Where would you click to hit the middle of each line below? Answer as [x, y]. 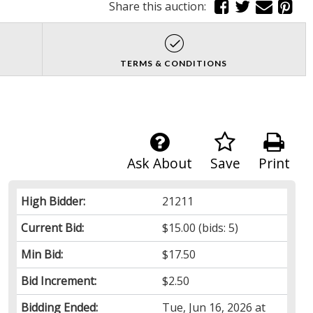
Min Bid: [42, 254]
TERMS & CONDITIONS [174, 63]
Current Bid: [52, 227]
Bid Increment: [58, 281]
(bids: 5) [217, 227]
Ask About [159, 163]
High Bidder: [53, 201]
